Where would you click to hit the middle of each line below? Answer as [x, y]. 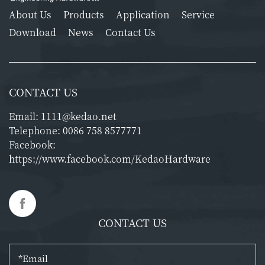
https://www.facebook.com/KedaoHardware [110, 159]
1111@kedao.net [79, 116]
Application [143, 14]
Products [84, 14]
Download [33, 32]
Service [198, 14]
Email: [25, 116]
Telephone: [36, 130]
